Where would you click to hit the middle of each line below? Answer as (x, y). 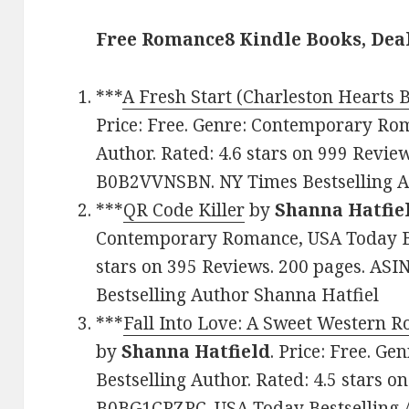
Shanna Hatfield (196, 352)
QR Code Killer (184, 210)
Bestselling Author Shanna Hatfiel (238, 295)
